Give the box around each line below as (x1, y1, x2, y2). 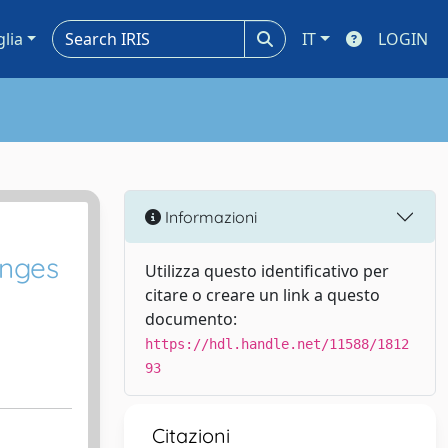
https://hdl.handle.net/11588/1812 (145, 336, 409, 352)
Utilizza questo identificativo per (145, 260, 389, 282)
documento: (145, 308, 237, 330)
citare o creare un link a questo (145, 284, 380, 306)
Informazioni (161, 206, 257, 227)
